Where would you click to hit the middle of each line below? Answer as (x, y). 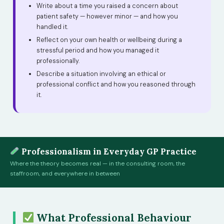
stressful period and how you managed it (98, 50)
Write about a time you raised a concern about (107, 6)
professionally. (58, 61)
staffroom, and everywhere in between (65, 173)
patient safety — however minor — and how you (107, 16)
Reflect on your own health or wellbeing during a (109, 40)
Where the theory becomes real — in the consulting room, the (97, 163)
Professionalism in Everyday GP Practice (108, 151)
